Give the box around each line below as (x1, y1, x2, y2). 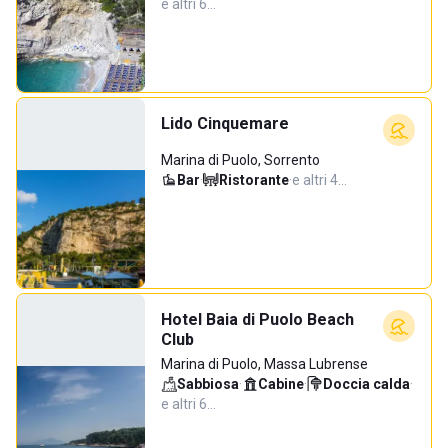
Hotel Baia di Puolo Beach (161, 310, 354, 329)
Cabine (258, 376, 304, 392)
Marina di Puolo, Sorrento (161, 152, 320, 168)
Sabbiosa (177, 376, 239, 392)
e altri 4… (292, 172, 347, 188)
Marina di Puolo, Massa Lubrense (161, 356, 368, 372)
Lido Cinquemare (161, 114, 289, 133)
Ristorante (219, 172, 289, 188)
